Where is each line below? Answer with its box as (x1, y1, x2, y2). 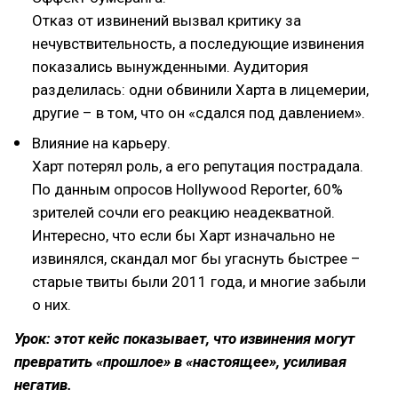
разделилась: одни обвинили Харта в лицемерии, (32, 81, 369, 99)
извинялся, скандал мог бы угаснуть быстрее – (32, 250, 361, 267)
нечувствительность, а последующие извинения (32, 35, 364, 52)
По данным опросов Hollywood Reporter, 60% (32, 180, 343, 198)
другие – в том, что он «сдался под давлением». (32, 104, 365, 122)
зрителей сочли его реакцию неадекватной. (32, 203, 335, 221)
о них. (32, 296, 71, 314)
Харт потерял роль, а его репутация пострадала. (32, 157, 363, 175)
